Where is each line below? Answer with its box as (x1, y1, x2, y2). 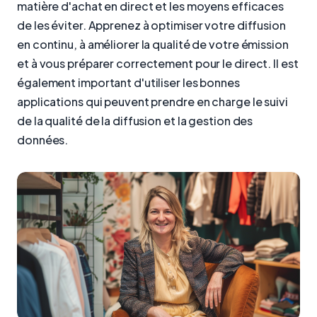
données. (17, 132, 69, 147)
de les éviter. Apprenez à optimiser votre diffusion (17, 17, 286, 33)
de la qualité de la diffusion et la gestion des (17, 113, 253, 128)
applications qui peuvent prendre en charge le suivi (17, 93, 288, 109)
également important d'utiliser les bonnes (17, 74, 240, 90)
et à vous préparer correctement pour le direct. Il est (17, 55, 299, 71)
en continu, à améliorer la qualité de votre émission (17, 36, 289, 52)
